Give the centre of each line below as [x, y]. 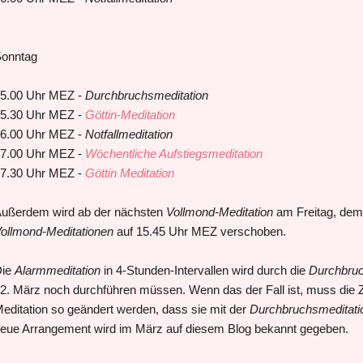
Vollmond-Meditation [219, 211]
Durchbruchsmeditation [146, 95]
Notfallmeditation [128, 134]
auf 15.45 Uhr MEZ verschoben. [199, 231]
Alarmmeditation [57, 270]
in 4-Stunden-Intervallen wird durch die [204, 270]
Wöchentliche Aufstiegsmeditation [173, 153]
